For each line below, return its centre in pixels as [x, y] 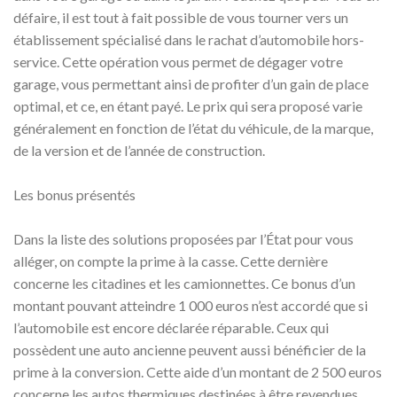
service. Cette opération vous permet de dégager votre [178, 61]
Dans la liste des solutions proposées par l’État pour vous [183, 238]
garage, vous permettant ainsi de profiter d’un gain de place [191, 83]
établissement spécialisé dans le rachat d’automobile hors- [189, 39]
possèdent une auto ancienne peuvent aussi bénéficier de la [190, 349]
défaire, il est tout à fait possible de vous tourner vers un [181, 17]
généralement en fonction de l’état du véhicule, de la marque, [193, 128]
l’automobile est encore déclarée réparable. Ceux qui [171, 327]
